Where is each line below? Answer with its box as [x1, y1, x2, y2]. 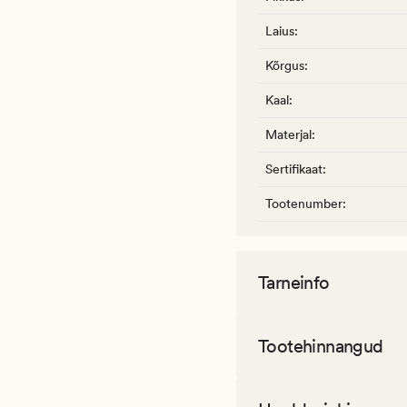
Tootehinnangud [258, 335, 383, 358]
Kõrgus [265, 58, 304, 74]
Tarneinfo [258, 272, 330, 294]
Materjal [265, 127, 312, 143]
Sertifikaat [265, 162, 323, 177]
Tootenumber [265, 196, 342, 212]
